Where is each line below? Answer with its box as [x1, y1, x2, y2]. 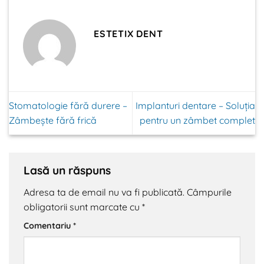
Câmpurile [187, 186, 232, 199]
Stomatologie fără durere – [9, 100, 127, 112]
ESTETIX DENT [94, 28, 163, 40]
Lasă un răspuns [24, 163, 114, 178]
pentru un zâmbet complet [140, 114, 255, 127]
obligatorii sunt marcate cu [24, 201, 142, 213]
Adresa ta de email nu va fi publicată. [24, 186, 184, 199]
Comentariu [24, 220, 73, 232]
